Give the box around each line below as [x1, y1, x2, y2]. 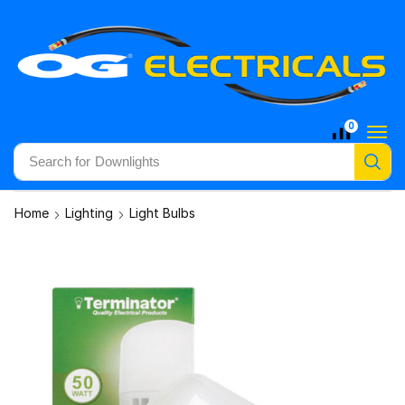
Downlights [94, 154, 160, 169]
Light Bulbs [129, 205, 195, 221]
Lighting [65, 205, 113, 221]
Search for [28, 154, 90, 169]
